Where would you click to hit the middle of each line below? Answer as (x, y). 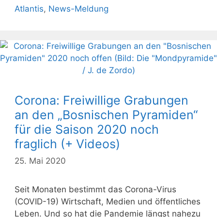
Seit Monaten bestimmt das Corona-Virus (95, 190)
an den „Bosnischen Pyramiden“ (106, 115)
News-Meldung (78, 8)
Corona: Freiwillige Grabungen (101, 100)
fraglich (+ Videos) (67, 144)
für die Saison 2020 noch (87, 129)
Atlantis (29, 8)
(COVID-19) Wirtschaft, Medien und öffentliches (108, 202)
